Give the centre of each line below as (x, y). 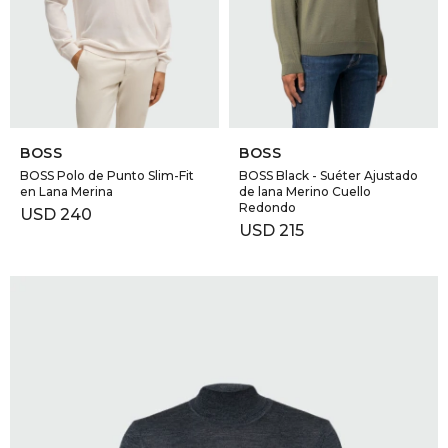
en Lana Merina (66, 192)
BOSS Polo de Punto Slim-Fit (107, 176)
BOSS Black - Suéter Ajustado (328, 176)
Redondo (267, 208)
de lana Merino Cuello (305, 192)
